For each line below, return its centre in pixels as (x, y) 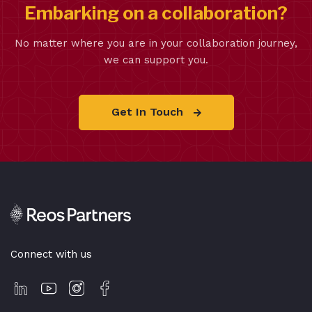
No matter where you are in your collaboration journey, (156, 43)
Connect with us (51, 254)
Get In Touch (149, 111)
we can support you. (156, 60)
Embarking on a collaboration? (156, 13)
